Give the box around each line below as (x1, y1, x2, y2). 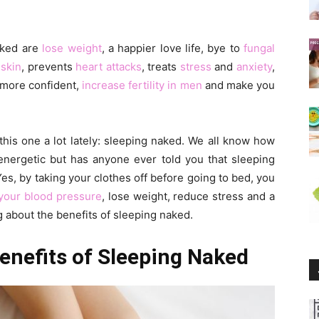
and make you (202, 78, 276, 92)
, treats (141, 60, 180, 73)
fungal (244, 41, 276, 55)
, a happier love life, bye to (101, 41, 244, 55)
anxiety (236, 60, 273, 73)
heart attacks (75, 60, 142, 73)
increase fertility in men (82, 78, 202, 92)
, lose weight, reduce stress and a (101, 189, 276, 203)
